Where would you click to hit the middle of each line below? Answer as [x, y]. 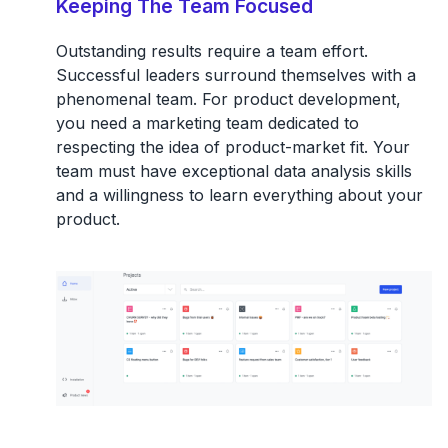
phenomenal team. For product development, [228, 99]
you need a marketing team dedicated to [207, 123]
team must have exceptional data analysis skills [233, 171]
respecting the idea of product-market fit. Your [232, 147]
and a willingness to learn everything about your [239, 195]
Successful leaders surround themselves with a [235, 75]
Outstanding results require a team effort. [211, 51]
